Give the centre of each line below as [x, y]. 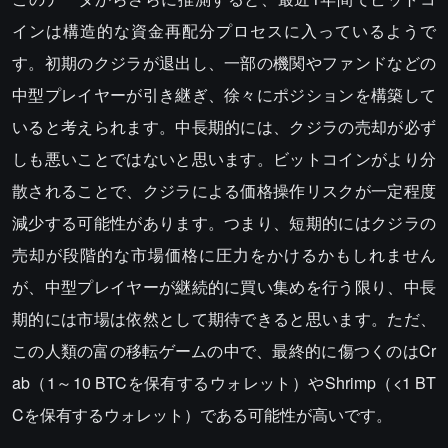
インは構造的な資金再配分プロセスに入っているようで [224, 31]
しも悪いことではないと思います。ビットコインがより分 [224, 159]
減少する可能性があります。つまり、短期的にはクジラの [224, 223]
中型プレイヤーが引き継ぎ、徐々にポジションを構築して [224, 95]
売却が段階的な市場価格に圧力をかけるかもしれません [224, 255]
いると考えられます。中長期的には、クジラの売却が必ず [224, 127]
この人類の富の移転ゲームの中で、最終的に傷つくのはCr [224, 351]
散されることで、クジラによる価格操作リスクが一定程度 [224, 191]
